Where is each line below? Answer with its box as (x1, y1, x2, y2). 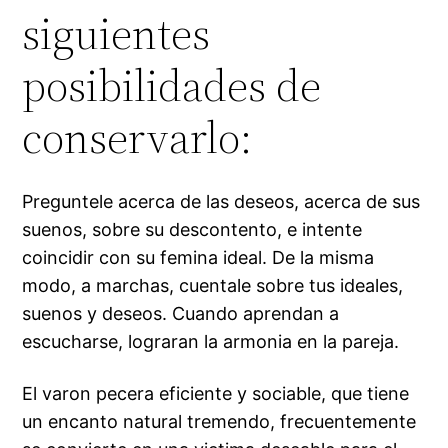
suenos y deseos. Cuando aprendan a (22, 303, 340, 325)
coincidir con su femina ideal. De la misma (22, 247, 375, 269)
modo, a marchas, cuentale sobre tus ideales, (22, 275, 404, 297)
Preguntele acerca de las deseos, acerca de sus (22, 191, 421, 213)
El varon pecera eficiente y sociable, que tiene (22, 383, 410, 405)
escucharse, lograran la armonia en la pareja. (22, 331, 400, 353)
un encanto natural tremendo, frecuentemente (22, 411, 417, 433)
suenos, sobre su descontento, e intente (22, 219, 363, 241)
